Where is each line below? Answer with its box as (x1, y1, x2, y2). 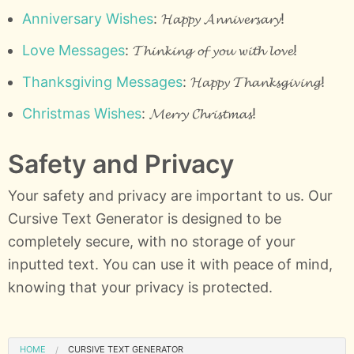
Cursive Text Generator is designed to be (8, 210, 281, 228)
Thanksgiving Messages (21, 73, 183, 91)
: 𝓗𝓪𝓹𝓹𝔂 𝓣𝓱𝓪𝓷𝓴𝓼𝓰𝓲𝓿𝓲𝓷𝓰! (182, 73, 325, 91)
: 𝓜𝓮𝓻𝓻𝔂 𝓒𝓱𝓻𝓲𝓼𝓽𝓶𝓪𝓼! (141, 105, 256, 122)
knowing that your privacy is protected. (8, 279, 273, 296)
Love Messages (21, 42, 125, 59)
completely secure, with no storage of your (8, 233, 296, 250)
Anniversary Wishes (21, 9, 153, 27)
